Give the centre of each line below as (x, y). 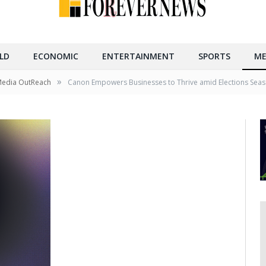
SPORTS (214, 56)
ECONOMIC (56, 56)
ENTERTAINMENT (138, 56)
